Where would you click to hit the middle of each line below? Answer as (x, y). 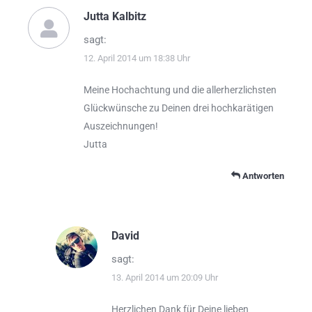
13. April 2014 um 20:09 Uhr (165, 278)
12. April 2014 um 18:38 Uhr (137, 58)
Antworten (262, 176)
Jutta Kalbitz (115, 17)
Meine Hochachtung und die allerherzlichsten (180, 90)
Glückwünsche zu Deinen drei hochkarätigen (179, 108)
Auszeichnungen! (121, 126)
